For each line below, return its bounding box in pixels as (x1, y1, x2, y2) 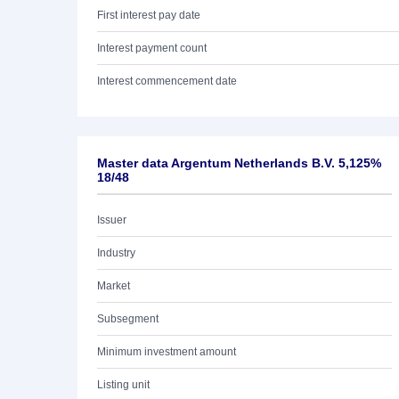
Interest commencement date (97, 75, 237, 87)
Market (97, 280, 130, 292)
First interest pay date (97, 9, 200, 21)
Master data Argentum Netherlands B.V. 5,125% (97, 156, 381, 170)
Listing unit (97, 379, 150, 391)
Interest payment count (97, 42, 207, 54)
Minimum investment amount (97, 346, 236, 358)
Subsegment (97, 313, 159, 325)
